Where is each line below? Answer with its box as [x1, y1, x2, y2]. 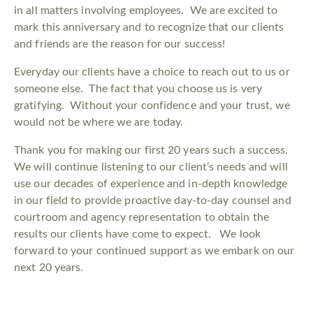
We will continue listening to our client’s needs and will [14, 161, 288, 173]
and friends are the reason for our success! [14, 38, 226, 50]
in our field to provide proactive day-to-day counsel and [14, 195, 291, 207]
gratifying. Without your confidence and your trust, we [14, 100, 291, 112]
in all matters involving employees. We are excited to [14, 5, 278, 17]
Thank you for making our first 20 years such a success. [14, 145, 291, 156]
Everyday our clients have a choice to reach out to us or [14, 66, 290, 78]
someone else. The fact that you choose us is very [14, 83, 263, 95]
